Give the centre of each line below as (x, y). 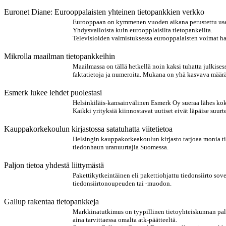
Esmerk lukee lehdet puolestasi (53, 93)
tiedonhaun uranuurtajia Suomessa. (121, 147)
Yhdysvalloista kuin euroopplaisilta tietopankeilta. (143, 30)
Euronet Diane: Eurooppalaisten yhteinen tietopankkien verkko (104, 12)
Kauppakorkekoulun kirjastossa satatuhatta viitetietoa (88, 129)
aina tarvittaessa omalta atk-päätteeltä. (125, 220)
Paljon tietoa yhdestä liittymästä (54, 165)
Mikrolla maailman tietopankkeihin (60, 56)
